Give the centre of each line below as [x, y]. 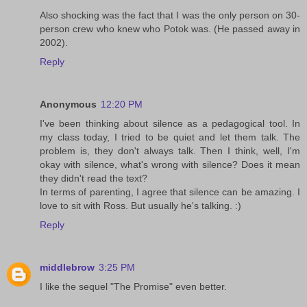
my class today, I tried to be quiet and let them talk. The [170, 137]
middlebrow [67, 268]
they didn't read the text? [94, 179]
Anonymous [68, 105]
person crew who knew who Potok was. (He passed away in [170, 29]
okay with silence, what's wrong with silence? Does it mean [170, 165]
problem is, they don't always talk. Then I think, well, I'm [170, 151]
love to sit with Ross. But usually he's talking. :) [140, 206]
